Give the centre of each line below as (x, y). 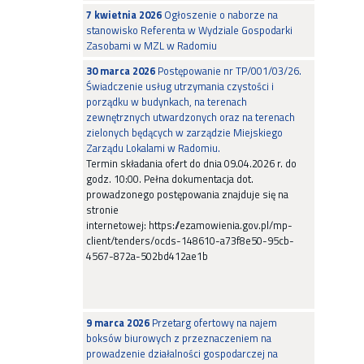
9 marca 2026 (118, 323)
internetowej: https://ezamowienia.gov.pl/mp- (189, 225)
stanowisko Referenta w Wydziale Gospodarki (189, 30)
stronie (104, 210)
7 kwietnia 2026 (124, 15)
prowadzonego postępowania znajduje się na (187, 194)
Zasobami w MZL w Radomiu (152, 45)
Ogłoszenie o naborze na (220, 15)
